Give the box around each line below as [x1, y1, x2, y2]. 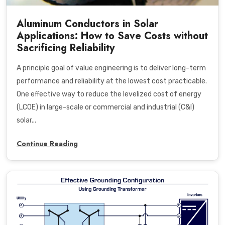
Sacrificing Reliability [17, 40, 115, 55]
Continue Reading [17, 138, 78, 149]
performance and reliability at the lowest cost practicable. [17, 76, 207, 85]
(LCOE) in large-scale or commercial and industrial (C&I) [17, 102, 194, 111]
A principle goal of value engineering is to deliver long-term [17, 63, 206, 72]
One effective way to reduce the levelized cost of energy [17, 89, 201, 98]
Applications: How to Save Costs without [17, 28, 208, 43]
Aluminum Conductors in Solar [17, 16, 158, 31]
